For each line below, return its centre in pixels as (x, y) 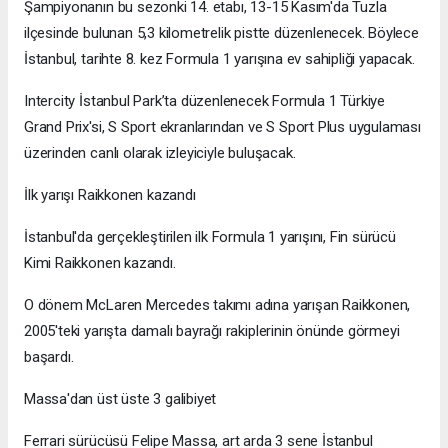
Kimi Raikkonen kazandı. (100, 262)
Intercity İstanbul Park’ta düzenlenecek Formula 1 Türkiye (205, 100)
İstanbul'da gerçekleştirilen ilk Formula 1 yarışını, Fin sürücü (210, 236)
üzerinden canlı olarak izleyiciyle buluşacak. (160, 152)
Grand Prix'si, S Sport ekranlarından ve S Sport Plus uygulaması (222, 126)
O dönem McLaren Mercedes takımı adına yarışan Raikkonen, (217, 304)
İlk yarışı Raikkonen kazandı (110, 194)
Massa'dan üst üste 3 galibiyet (120, 398)
